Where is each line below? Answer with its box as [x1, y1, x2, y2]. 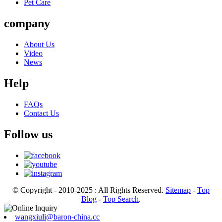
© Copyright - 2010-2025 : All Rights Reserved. [12, 185, 166, 194]
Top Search [103, 194, 139, 203]
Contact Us [24, 109, 59, 118]
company [4, 17, 50, 30]
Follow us [4, 127, 53, 141]
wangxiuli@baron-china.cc [15, 212, 100, 221]
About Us [24, 40, 55, 49]
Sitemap [166, 185, 191, 194]
